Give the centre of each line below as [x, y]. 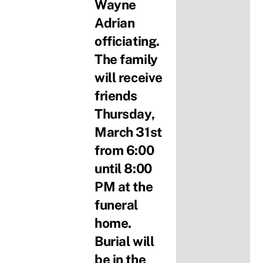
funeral [116, 205]
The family [126, 59]
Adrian [115, 23]
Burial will [124, 241]
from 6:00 [124, 150]
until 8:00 [123, 168]
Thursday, [125, 114]
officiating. [129, 41]
